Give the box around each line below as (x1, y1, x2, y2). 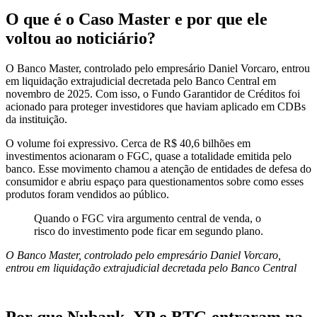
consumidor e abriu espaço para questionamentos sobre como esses (6, 175, 304, 188)
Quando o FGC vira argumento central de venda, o (34, 212, 261, 224)
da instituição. (6, 113, 67, 125)
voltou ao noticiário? (6, 28, 156, 47)
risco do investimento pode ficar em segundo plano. (34, 224, 263, 237)
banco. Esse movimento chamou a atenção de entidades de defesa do (6, 162, 311, 175)
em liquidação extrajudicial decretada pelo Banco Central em (6, 74, 276, 87)
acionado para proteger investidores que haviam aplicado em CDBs (6, 100, 306, 113)
